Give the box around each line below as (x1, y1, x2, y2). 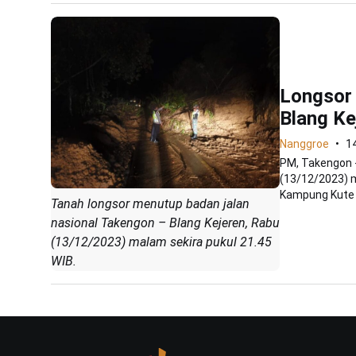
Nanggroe (280, 137, 329, 150)
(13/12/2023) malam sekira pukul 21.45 (51, 234, 272, 250)
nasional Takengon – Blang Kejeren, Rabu (51, 215, 280, 230)
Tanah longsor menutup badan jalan (51, 195, 250, 211)
